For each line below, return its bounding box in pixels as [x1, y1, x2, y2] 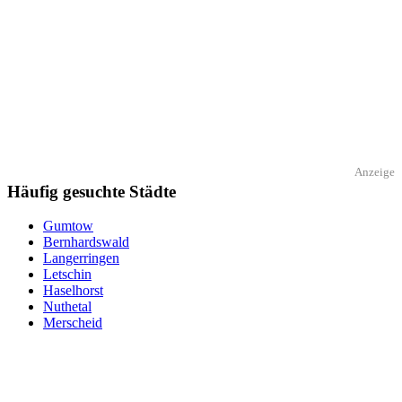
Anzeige [354, 164, 395, 179]
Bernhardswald [43, 234, 129, 250]
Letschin [43, 267, 92, 283]
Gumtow [43, 218, 93, 234]
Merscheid [43, 315, 102, 331]
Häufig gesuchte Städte [7, 181, 176, 201]
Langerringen [43, 250, 119, 267]
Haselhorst [43, 283, 103, 299]
